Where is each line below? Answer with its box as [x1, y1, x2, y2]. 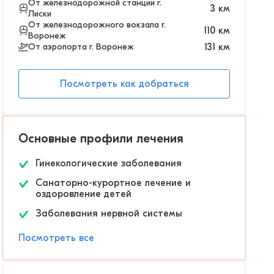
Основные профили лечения [18, 131, 183, 146]
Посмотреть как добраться [59, 78, 189, 89]
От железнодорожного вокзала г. [28, 20, 166, 30]
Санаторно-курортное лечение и [35, 177, 191, 188]
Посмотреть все [18, 232, 94, 243]
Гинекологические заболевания [35, 158, 182, 169]
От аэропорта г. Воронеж [28, 42, 134, 52]
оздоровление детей [35, 188, 131, 199]
